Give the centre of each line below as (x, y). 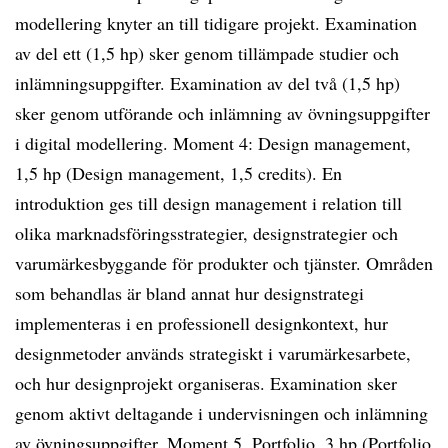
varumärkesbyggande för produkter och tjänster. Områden (224, 263)
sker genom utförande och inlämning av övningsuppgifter (222, 113)
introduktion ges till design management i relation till (208, 203)
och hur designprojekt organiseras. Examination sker (206, 383)
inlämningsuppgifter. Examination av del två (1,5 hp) (207, 83)
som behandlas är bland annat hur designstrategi (189, 293)
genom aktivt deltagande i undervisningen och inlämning (221, 413)
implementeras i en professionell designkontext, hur (201, 323)
